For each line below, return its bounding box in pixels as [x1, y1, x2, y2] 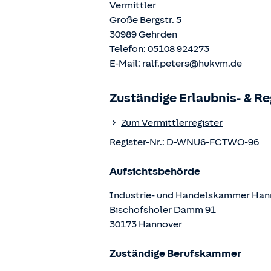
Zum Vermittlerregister [121, 117, 223, 128]
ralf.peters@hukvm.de [142, 58, 242, 69]
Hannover [139, 219, 182, 230]
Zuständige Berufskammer [109, 247, 241, 260]
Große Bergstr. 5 [109, 15, 181, 25]
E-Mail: [109, 58, 142, 69]
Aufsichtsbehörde [109, 165, 200, 177]
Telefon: [109, 44, 148, 54]
